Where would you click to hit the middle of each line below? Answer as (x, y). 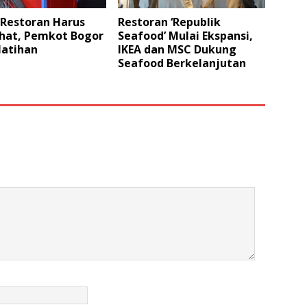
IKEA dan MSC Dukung (177, 50)
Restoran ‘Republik (170, 22)
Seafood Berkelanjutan (182, 63)
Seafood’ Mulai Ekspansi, (186, 36)
